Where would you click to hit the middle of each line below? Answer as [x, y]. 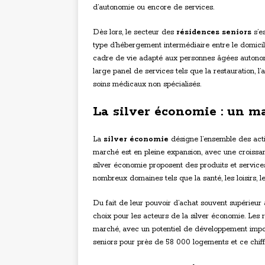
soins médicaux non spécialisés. [147, 85]
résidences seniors [214, 33]
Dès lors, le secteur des [135, 33]
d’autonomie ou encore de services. [153, 8]
